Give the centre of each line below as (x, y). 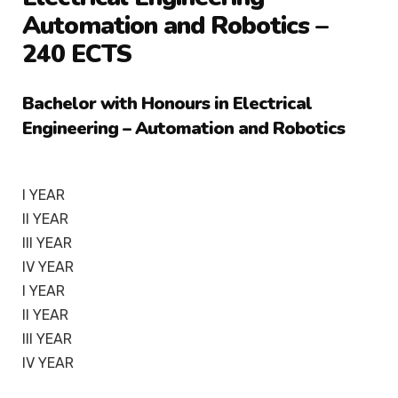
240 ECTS (77, 54)
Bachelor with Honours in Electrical (167, 103)
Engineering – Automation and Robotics (183, 128)
